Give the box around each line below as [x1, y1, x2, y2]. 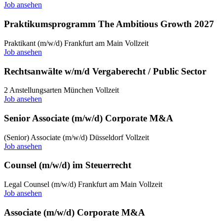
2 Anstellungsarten [4, 86, 62, 95]
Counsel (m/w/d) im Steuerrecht [4, 160, 131, 171]
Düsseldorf [89, 133, 123, 142]
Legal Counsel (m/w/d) [4, 180, 76, 189]
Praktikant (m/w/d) [4, 38, 62, 47]
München [64, 86, 93, 95]
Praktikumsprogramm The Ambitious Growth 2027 [4, 19, 214, 30]
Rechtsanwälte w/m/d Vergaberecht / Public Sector [4, 66, 206, 76]
